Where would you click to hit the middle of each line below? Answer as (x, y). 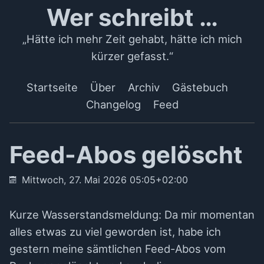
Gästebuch (200, 87)
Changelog (113, 104)
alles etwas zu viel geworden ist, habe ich (115, 232)
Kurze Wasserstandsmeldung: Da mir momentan (132, 214)
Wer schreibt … (132, 17)
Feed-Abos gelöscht (126, 155)
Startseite (52, 87)
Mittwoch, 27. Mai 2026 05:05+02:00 (105, 180)
